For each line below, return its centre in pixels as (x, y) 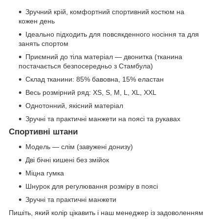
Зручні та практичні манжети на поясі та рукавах (103, 119)
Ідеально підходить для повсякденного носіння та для (112, 34)
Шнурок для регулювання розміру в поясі (92, 186)
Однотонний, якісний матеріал (74, 106)
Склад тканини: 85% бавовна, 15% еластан (95, 79)
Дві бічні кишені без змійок (67, 160)
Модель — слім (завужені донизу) (79, 147)
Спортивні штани (43, 132)
